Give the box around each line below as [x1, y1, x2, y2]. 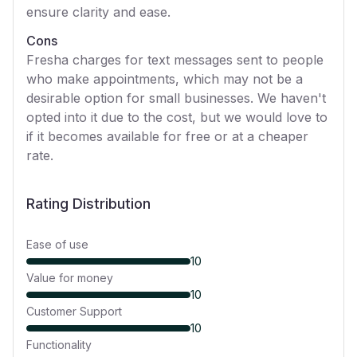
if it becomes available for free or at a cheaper [26, 128, 308, 144]
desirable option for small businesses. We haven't [26, 90, 326, 106]
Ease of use [26, 237, 88, 251]
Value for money [26, 271, 113, 284]
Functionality [26, 338, 92, 351]
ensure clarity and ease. [26, 4, 171, 20]
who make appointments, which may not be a [26, 71, 303, 87]
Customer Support [26, 304, 122, 318]
